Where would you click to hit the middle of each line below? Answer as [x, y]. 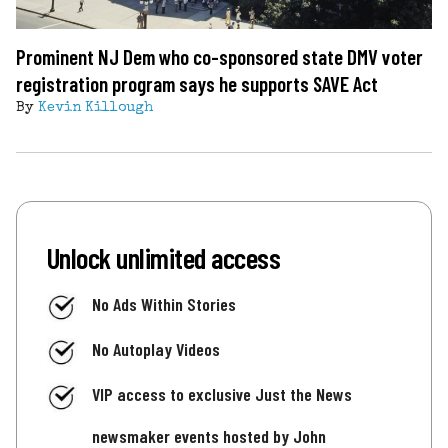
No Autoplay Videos [156, 348]
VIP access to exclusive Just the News [222, 394]
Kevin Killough [95, 107]
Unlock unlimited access [164, 257]
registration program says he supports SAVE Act [197, 83]
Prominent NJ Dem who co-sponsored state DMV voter [219, 56]
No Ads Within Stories [164, 303]
